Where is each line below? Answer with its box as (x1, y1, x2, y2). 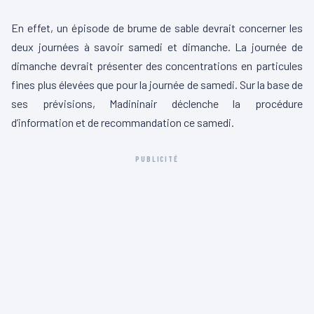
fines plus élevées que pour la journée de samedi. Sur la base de (11, 78, 303, 92)
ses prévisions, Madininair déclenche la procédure (11, 97, 303, 111)
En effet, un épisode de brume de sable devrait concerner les (11, 21, 303, 35)
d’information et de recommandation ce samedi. (11, 116, 236, 130)
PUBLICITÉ (135, 154, 179, 164)
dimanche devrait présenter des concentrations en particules (11, 59, 303, 73)
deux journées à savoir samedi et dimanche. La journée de (11, 40, 303, 54)
